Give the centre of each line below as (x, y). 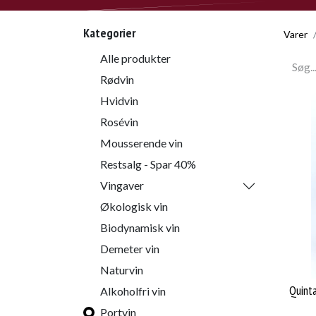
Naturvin (122, 270)
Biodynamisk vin (140, 227)
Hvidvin (119, 101)
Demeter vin (130, 249)
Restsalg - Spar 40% (148, 164)
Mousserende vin (141, 143)
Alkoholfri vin (133, 291)
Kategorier (109, 33)
